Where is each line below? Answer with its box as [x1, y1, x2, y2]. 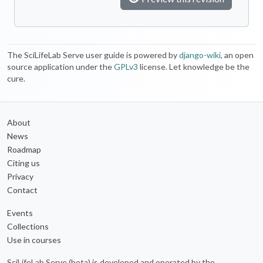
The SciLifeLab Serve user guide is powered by [7, 49, 179, 60]
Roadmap [7, 144, 41, 154]
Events [7, 207, 33, 218]
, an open [221, 49, 254, 60]
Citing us [7, 157, 40, 168]
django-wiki [179, 49, 221, 60]
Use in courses [7, 234, 61, 245]
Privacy [7, 171, 33, 181]
